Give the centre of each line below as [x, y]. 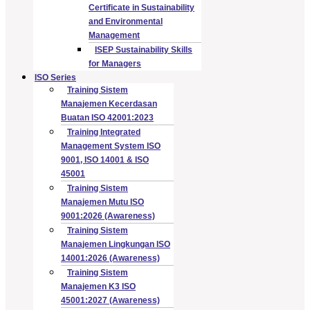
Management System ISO [111, 146]
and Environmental [126, 21]
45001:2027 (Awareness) [110, 300]
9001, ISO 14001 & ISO [105, 159]
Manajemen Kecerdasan [109, 103]
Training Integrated [104, 132]
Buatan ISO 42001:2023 [107, 117]
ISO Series [55, 77]
